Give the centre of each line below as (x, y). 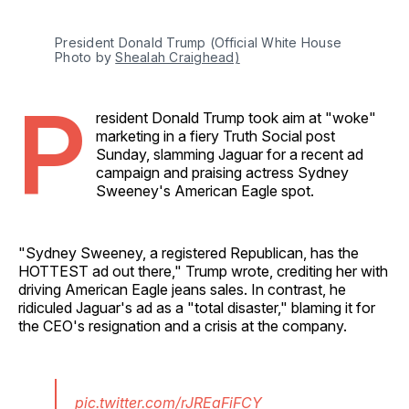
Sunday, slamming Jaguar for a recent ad (230, 154)
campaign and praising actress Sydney (222, 172)
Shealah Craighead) (178, 57)
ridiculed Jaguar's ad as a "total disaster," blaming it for (197, 307)
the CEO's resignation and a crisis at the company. (183, 325)
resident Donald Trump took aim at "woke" (236, 117)
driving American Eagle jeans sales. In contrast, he (182, 289)
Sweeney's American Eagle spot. (205, 190)
